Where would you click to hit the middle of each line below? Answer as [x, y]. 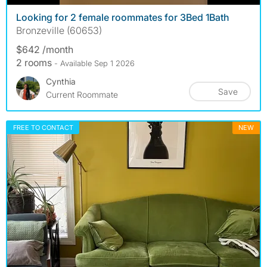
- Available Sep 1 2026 [94, 63]
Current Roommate [82, 94]
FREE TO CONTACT [43, 127]
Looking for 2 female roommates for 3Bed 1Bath [122, 17]
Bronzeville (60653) [59, 30]
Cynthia [61, 81]
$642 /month [45, 49]
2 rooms [35, 62]
